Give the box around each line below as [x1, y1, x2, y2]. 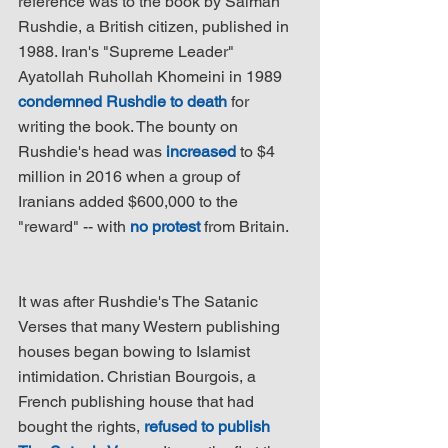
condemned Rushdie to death [18, 91, 227, 111]
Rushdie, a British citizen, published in [18, 16, 293, 36]
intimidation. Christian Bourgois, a [18, 366, 260, 386]
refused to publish [144, 416, 274, 436]
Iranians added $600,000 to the [18, 191, 242, 211]
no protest [130, 216, 200, 236]
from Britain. [200, 216, 289, 236]
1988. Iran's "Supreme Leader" [18, 41, 238, 61]
